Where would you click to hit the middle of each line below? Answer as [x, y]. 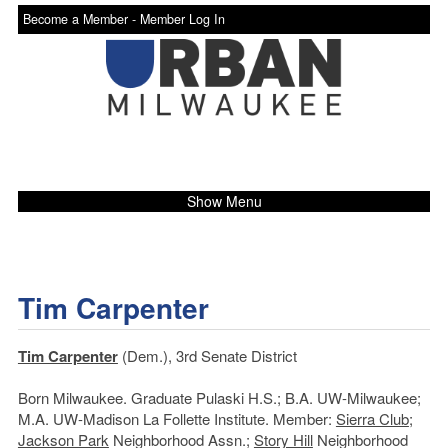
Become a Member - [81, 19]
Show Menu [224, 200]
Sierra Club [372, 418]
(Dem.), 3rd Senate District [207, 355]
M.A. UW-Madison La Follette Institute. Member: [176, 418]
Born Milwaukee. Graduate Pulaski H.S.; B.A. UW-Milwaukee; [219, 397]
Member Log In [182, 19]
